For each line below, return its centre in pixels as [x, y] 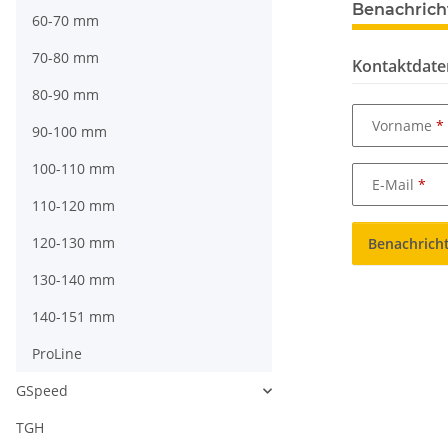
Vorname [404, 125]
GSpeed [42, 391]
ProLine [57, 354]
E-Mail [395, 184]
